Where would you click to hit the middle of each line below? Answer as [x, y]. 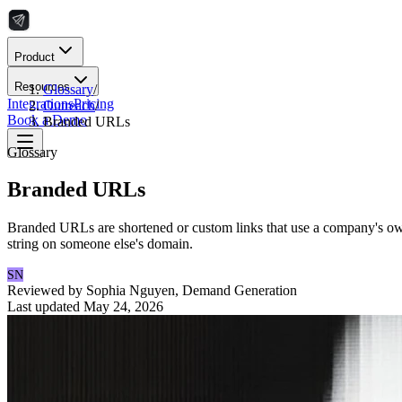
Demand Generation [240, 291]
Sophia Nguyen [131, 291]
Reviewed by [47, 291]
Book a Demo [47, 120]
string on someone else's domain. [100, 244]
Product [35, 57]
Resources [42, 87]
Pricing [94, 104]
